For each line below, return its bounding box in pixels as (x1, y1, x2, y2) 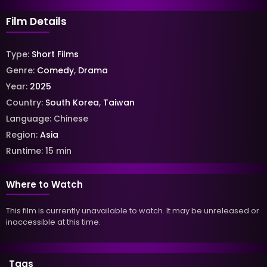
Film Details (6, 14, 67, 29)
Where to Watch (6, 178, 83, 191)
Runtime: (6, 145, 45, 157)
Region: (6, 129, 40, 141)
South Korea (45, 97, 99, 109)
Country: (6, 97, 45, 109)
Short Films (32, 48, 79, 61)
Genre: (6, 64, 37, 77)
